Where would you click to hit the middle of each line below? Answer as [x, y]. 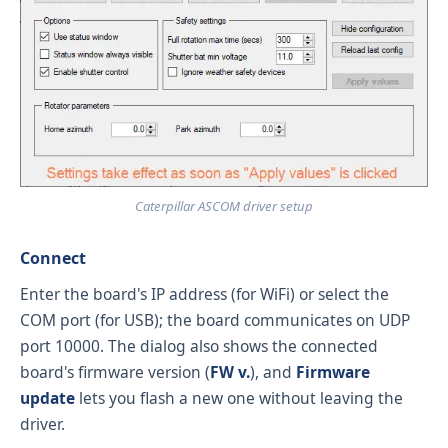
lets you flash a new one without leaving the [239, 398]
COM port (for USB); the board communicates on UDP [215, 320]
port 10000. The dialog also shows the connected [199, 346]
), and [273, 372]
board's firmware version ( [115, 372]
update [47, 398]
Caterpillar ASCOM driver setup [224, 205]
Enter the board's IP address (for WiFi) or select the [204, 294]
